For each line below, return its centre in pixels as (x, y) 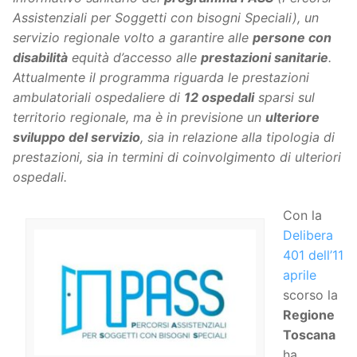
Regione (308, 314)
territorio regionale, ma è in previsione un (139, 118)
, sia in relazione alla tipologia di (237, 137)
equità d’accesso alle (134, 58)
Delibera (308, 235)
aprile (299, 275)
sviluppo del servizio (76, 137)
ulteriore (292, 118)
